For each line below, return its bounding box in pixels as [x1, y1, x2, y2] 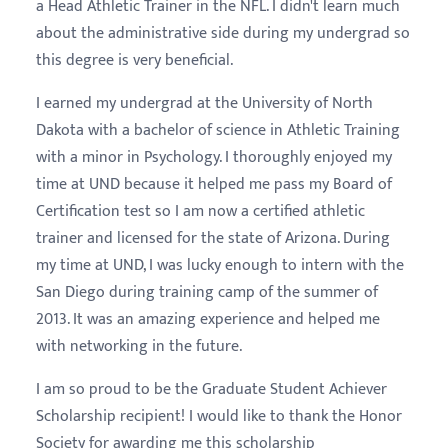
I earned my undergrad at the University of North [36, 90, 373, 117]
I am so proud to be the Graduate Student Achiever [36, 376, 387, 403]
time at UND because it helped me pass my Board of [36, 171, 392, 198]
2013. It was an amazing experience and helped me [36, 306, 380, 333]
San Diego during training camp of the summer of [36, 279, 378, 306]
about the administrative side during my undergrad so [36, 20, 410, 47]
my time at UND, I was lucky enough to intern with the [36, 252, 404, 279]
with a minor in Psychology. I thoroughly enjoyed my [36, 144, 392, 171]
